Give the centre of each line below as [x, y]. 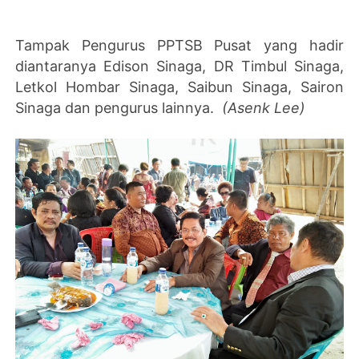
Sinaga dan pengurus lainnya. [119, 108]
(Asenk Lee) [264, 108]
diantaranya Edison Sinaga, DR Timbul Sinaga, [179, 67]
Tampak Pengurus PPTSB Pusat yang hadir [179, 46]
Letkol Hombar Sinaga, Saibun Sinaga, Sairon [179, 87]
